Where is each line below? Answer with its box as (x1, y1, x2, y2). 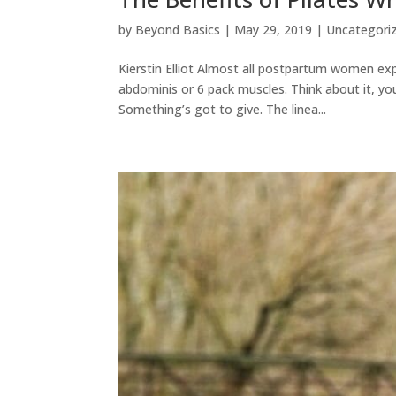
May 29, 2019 (234, 20, 313, 38)
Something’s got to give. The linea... (118, 100, 327, 118)
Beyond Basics (135, 20, 221, 38)
